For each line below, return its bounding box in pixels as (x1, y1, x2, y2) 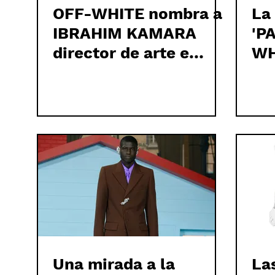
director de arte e (53, 44, 189, 62)
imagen (53, 63, 110, 82)
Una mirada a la (53, 255, 175, 273)
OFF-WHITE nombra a (53, 4, 223, 23)
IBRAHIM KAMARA (53, 24, 196, 42)
